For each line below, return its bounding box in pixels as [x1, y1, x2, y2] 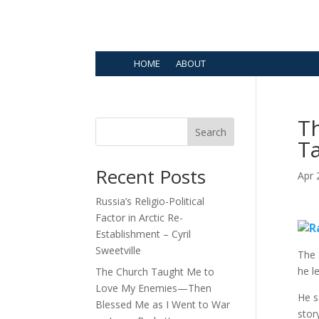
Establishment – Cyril [95, 227, 192, 241]
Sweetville [95, 244, 142, 258]
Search [195, 125, 227, 140]
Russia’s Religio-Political [95, 194, 205, 209]
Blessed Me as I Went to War [95, 298, 231, 312]
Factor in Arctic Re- [95, 211, 184, 225]
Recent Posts [95, 164, 206, 190]
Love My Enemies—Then [95, 281, 212, 296]
